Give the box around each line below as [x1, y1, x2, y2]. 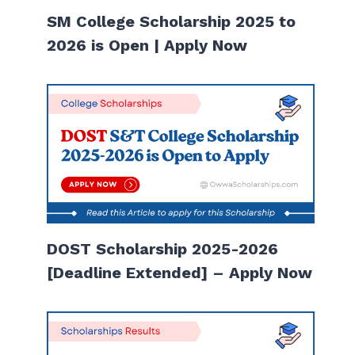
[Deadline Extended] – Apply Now [47, 263, 313, 283]
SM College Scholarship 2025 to [47, 11, 296, 31]
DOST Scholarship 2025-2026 [47, 239, 279, 259]
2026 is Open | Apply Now [47, 35, 248, 55]
